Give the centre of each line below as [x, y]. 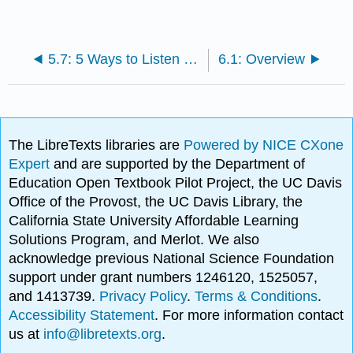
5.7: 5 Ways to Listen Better [191, 59]
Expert [32, 163]
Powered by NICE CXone [264, 145]
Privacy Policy [143, 296]
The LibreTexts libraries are [97, 145]
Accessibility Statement [82, 315]
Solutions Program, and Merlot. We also [134, 239]
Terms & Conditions [256, 296]
